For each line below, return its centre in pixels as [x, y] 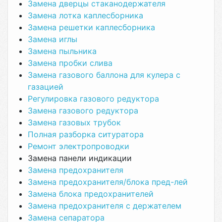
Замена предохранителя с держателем [105, 206]
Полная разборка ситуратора [86, 134]
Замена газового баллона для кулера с [104, 75]
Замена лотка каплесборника [85, 15]
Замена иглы [53, 39]
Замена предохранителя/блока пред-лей [108, 182]
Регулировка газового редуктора [93, 99]
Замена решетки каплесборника [91, 27]
